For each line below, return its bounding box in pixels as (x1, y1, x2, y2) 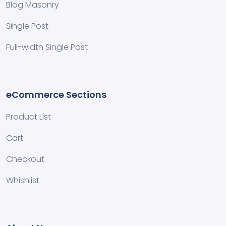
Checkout (6, 153, 44, 165)
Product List (6, 110, 51, 123)
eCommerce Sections (6, 88, 106, 101)
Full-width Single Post (6, 41, 88, 53)
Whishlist (6, 174, 39, 186)
